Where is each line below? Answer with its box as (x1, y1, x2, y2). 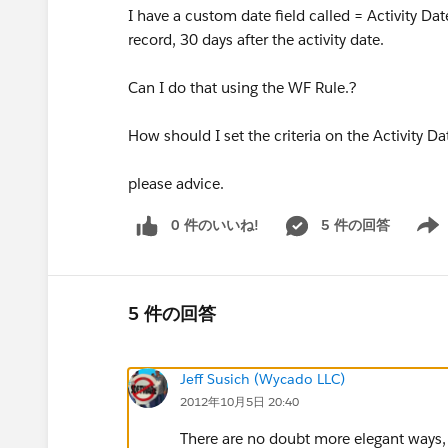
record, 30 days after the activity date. (128, 30, 384, 49)
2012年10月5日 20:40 (180, 392, 299, 410)
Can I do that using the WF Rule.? (128, 78, 357, 97)
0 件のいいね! (171, 216, 259, 234)
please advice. (128, 174, 224, 193)
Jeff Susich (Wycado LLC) (180, 369, 345, 388)
